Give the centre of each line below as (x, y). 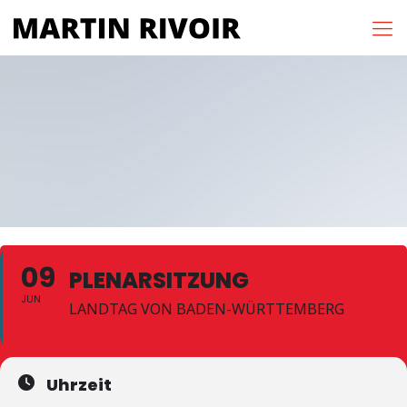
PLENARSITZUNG (159, 280)
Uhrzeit (79, 385)
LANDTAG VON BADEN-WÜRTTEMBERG (207, 309)
